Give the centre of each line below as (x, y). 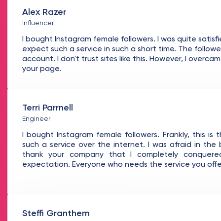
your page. (41, 69)
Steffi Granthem (56, 214)
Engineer (36, 119)
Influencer (38, 23)
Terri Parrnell (47, 108)
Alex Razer (44, 12)
